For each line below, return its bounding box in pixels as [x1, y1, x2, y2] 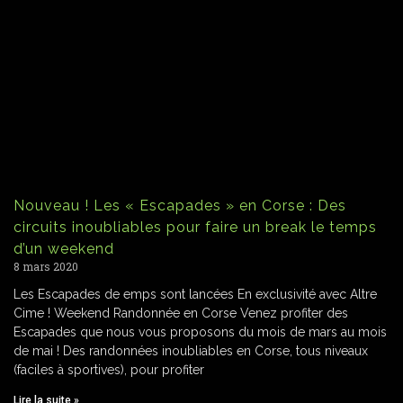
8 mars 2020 [13, 259, 78, 274]
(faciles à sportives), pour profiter [13, 363, 204, 378]
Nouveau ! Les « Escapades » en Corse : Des [13, 197, 346, 215]
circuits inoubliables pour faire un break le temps [13, 219, 377, 237]
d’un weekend [13, 240, 114, 258]
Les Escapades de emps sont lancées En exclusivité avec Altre [13, 287, 377, 302]
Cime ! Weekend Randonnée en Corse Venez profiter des [13, 306, 348, 321]
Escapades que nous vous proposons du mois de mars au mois [13, 325, 387, 340]
